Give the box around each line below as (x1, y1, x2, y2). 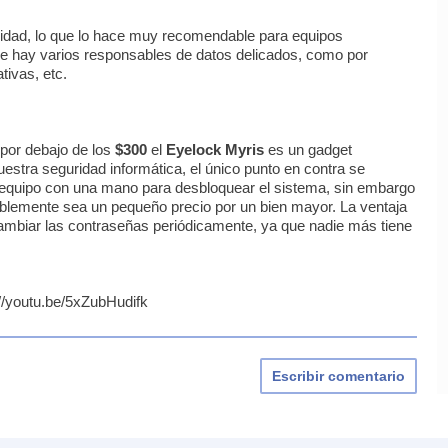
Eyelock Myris (166, 141, 264, 159)
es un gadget (264, 141, 352, 159)
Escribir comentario (272, 368, 406, 385)
